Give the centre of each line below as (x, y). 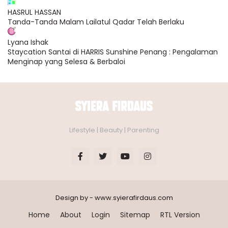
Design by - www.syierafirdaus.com (114, 197)
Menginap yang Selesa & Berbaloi (66, 61)
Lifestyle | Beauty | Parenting (114, 130)
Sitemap (135, 215)
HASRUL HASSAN (34, 12)
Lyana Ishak (28, 42)
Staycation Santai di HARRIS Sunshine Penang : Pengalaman (113, 52)
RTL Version (180, 215)
